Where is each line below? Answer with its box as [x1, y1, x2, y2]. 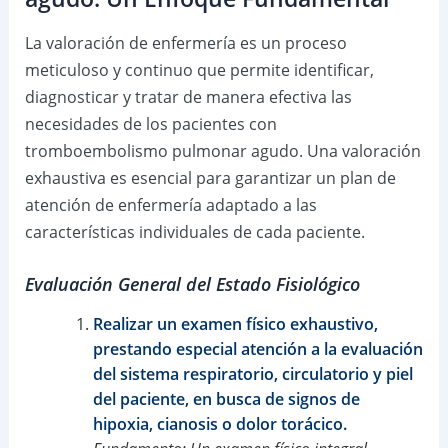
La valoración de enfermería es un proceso [24, 31, 347, 54]
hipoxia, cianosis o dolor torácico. [92, 412, 347, 435]
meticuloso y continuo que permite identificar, [24, 58, 374, 81]
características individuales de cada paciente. [24, 220, 365, 243]
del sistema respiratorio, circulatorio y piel [92, 362, 413, 385]
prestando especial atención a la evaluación [92, 337, 423, 360]
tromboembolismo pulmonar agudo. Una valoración [24, 139, 421, 162]
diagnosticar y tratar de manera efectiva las [24, 85, 352, 108]
